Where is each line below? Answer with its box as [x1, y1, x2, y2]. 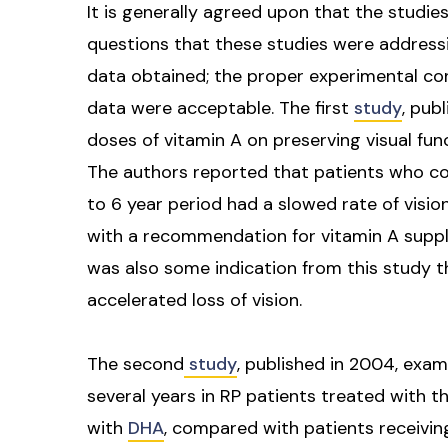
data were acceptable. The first [87, 95, 354, 120]
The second [87, 351, 184, 376]
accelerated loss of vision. [87, 287, 302, 312]
